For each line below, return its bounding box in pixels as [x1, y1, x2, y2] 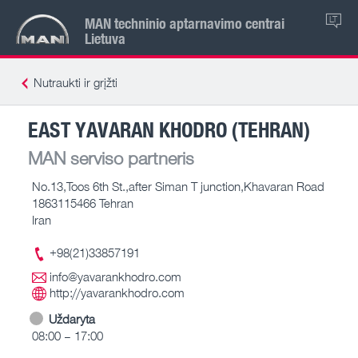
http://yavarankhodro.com [50, 285, 185, 300]
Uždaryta [49, 311, 95, 326]
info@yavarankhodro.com [50, 269, 181, 284]
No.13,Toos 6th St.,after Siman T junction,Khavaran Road [32, 178, 324, 193]
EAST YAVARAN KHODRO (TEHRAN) [28, 114, 310, 143]
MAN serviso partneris [28, 146, 194, 169]
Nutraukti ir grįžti [34, 75, 117, 89]
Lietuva [85, 28, 125, 48]
